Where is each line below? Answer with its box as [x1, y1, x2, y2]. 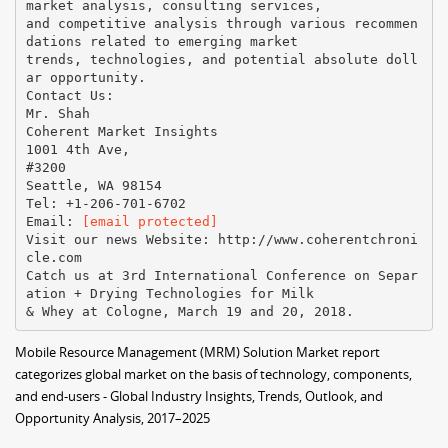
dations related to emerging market [25, 33, 298, 49]
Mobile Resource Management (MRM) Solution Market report [15, 343, 380, 361]
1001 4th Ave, [25, 141, 130, 157]
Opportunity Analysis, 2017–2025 [15, 409, 210, 427]
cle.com [25, 249, 82, 265]
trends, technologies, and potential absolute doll [25, 51, 418, 67]
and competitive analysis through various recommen [25, 15, 418, 31]
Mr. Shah [25, 105, 90, 121]
